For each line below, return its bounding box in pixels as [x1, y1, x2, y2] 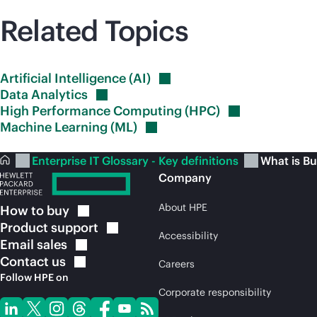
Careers [158, 258, 195, 270]
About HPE [158, 201, 207, 214]
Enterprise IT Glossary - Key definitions [32, 154, 241, 168]
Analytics [31, 86, 88, 103]
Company [158, 171, 212, 185]
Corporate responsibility [158, 286, 271, 299]
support [51, 219, 98, 236]
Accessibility [158, 229, 218, 242]
